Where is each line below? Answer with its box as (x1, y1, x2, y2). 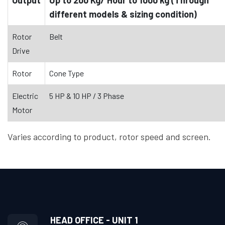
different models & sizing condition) (49, 8, 197, 20)
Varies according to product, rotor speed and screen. (8, 131, 211, 142)
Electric (12, 90, 38, 100)
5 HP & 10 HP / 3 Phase (49, 90, 124, 100)
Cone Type (49, 68, 84, 78)
